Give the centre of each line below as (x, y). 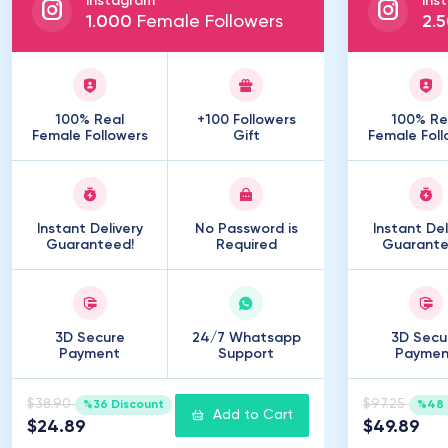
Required (246, 245)
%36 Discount (123, 405)
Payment (89, 354)
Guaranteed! (89, 245)
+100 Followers (246, 120)
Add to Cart (253, 415)
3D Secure (89, 338)
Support (246, 354)
